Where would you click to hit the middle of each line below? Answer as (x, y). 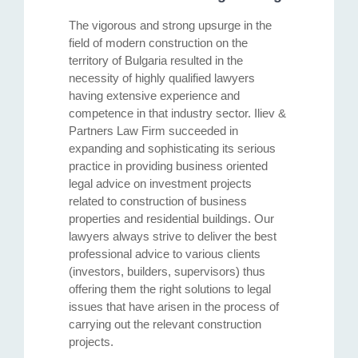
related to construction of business (158, 201)
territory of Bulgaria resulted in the (156, 60)
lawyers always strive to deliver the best (173, 236)
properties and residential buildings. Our (171, 218)
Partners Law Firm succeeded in (153, 130)
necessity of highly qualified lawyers (162, 78)
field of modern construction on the (158, 42)
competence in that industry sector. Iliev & (177, 113)
